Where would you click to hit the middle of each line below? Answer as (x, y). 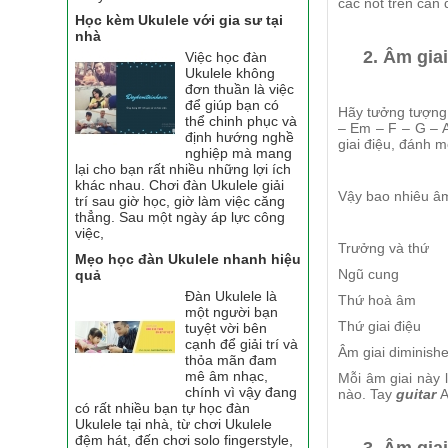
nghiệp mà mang (239, 153)
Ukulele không (230, 73)
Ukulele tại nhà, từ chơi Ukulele (174, 423)
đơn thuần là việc (240, 89)
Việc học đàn (226, 57)
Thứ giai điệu (379, 326)
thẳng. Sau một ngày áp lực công (180, 217)
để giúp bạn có (232, 105)
